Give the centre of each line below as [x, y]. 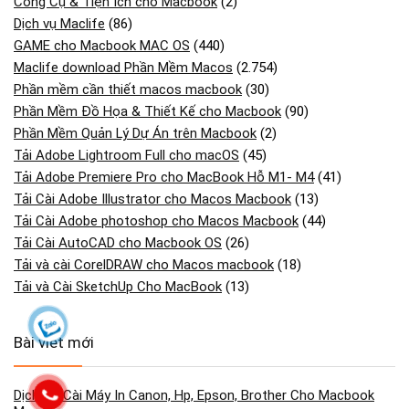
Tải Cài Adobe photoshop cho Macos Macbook [156, 220]
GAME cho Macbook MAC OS [102, 45]
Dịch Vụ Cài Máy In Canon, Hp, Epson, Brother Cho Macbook [194, 395]
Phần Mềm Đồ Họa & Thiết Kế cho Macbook [147, 111]
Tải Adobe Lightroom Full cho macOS [126, 155]
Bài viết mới [54, 342]
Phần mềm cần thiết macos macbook [128, 89]
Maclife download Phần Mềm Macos [123, 67]
